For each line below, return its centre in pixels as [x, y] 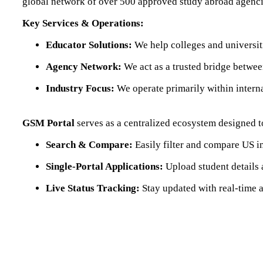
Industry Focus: [80, 88]
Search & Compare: [89, 144]
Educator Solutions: [89, 45]
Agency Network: [84, 66]
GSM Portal [48, 123]
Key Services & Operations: [83, 23]
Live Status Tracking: [93, 188]
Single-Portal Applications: [104, 166]
